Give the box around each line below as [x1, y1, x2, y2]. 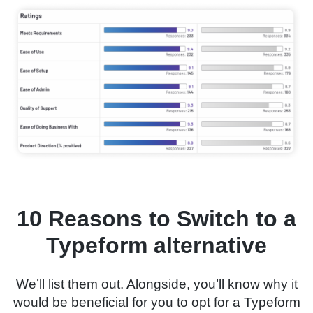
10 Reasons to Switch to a [17, 206, 296, 232]
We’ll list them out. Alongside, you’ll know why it [15, 277, 298, 292]
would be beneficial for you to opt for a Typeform [13, 295, 300, 310]
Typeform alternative [46, 233, 267, 259]
